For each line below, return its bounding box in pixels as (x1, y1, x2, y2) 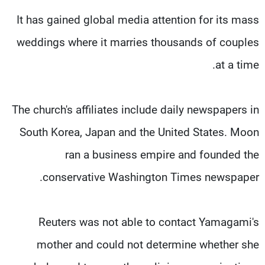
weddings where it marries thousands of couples (17, 35, 259, 49)
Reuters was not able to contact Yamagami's (38, 215, 259, 229)
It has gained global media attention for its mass (17, 12, 259, 27)
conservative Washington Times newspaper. (43, 170, 259, 184)
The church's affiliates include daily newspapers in (12, 102, 259, 117)
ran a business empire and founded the (65, 147, 259, 161)
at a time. (215, 57, 259, 72)
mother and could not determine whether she (37, 237, 259, 251)
